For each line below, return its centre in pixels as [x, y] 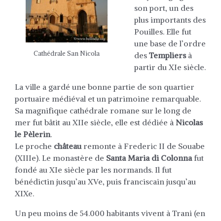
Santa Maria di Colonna [149, 158]
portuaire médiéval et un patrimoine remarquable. [108, 98]
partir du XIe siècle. [170, 67]
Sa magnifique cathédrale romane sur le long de [103, 110]
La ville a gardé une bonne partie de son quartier [105, 87]
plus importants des [170, 19]
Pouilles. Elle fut [163, 31]
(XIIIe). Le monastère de [60, 158]
